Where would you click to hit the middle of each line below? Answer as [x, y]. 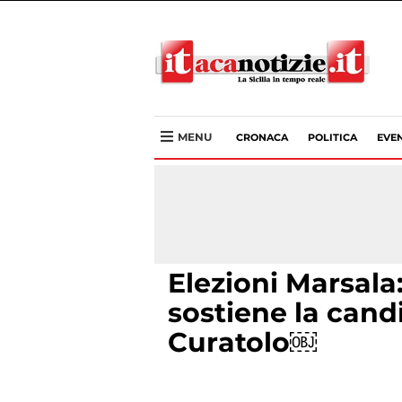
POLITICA [332, 137]
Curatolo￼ [242, 342]
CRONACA [262, 137]
